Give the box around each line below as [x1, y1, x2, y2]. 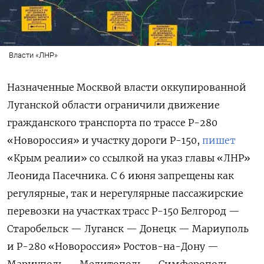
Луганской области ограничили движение [7, 98, 220, 111]
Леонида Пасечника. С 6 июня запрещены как [7, 169, 234, 181]
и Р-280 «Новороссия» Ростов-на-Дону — [7, 240, 219, 252]
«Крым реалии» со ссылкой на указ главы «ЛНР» [7, 151, 250, 164]
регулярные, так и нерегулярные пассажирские [7, 187, 243, 199]
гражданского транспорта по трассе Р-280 [7, 116, 217, 128]
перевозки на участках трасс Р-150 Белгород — [7, 204, 240, 217]
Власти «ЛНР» [8, 50, 58, 60]
